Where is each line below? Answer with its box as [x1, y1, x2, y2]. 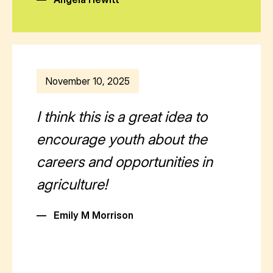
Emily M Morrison [54, 208, 133, 221]
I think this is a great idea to [37, 107, 207, 126]
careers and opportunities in [37, 152, 213, 171]
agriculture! [37, 175, 107, 193]
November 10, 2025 [46, 74, 130, 87]
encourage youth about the [37, 130, 207, 148]
